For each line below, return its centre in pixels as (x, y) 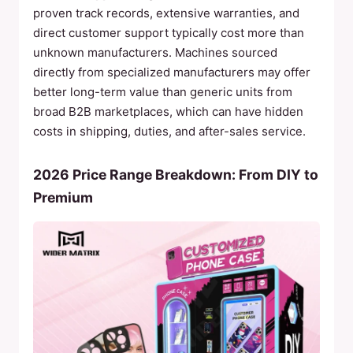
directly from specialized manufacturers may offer (172, 72)
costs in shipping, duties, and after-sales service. (169, 131)
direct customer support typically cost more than (169, 33)
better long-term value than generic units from (163, 92)
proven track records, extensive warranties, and (166, 13)
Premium (63, 197)
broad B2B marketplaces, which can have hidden (168, 111)
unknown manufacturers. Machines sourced (155, 52)
